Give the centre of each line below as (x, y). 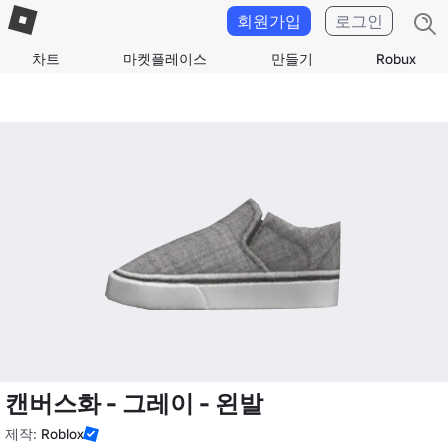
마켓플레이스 (165, 59)
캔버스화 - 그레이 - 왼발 (134, 403)
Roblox (62, 434)
